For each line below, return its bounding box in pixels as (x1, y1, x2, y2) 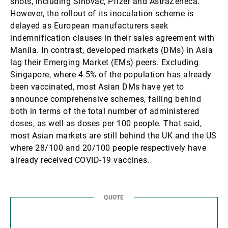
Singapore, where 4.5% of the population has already (10, 70, 212, 79)
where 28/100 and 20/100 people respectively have (10, 143, 206, 153)
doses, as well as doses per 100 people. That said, (10, 119, 202, 128)
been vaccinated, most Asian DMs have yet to (10, 82, 184, 92)
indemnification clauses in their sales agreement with (10, 33, 215, 43)
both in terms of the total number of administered (10, 106, 199, 116)
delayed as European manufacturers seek (10, 21, 168, 31)
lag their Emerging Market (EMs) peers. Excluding (10, 58, 198, 67)
